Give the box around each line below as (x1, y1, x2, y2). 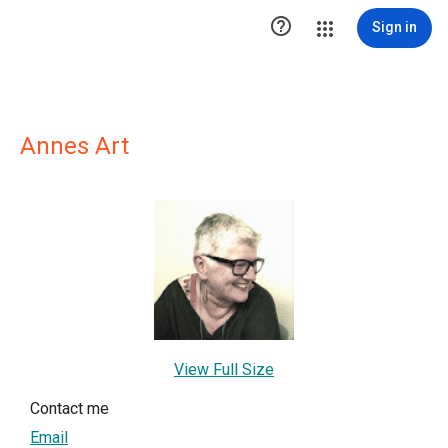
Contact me (30, 399, 109, 418)
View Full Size (174, 360, 274, 379)
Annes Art (20, 132, 129, 160)
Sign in (372, 19, 417, 35)
